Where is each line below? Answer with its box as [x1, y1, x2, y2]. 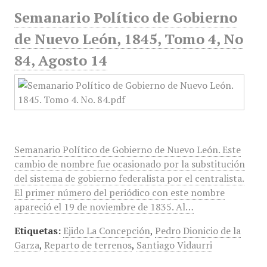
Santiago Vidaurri [136, 238, 212, 252]
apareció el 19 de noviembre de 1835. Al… [14, 200, 194, 213]
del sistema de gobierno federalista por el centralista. [14, 172, 244, 185]
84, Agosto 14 [14, 51, 107, 70]
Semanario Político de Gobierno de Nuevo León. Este [14, 143, 241, 156]
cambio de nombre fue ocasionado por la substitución [14, 157, 245, 170]
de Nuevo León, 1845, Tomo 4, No [14, 29, 243, 48]
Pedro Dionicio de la [154, 224, 241, 237]
